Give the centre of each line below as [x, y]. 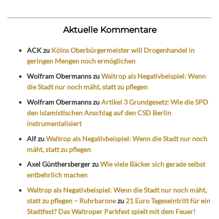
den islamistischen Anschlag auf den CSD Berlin [99, 112]
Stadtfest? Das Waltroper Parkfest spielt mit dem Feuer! [111, 212]
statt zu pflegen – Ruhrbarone [71, 201]
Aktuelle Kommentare [109, 30]
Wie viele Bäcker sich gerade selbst [153, 164]
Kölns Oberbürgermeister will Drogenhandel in [123, 50]
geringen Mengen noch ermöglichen [81, 61]
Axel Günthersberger [59, 164]
